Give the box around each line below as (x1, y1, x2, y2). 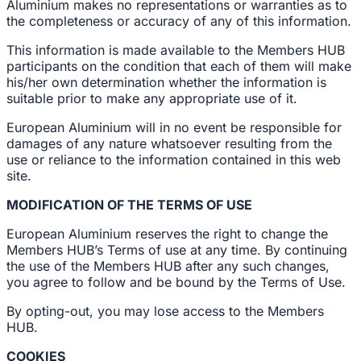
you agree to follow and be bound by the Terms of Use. (6, 274, 346, 290)
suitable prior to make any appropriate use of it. (6, 90, 297, 106)
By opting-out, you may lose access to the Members (6, 303, 324, 319)
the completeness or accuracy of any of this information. (6, 13, 351, 29)
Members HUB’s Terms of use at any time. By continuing (6, 242, 347, 258)
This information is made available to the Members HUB (6, 42, 345, 58)
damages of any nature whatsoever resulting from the (6, 135, 332, 151)
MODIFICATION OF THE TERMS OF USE (6, 197, 252, 213)
